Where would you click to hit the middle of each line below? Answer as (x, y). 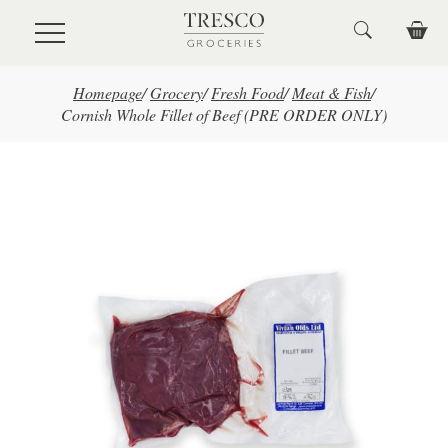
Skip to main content (80, 25)
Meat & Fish (331, 92)
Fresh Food (247, 92)
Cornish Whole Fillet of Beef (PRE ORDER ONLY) (224, 114)
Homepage (107, 92)
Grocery (176, 92)
